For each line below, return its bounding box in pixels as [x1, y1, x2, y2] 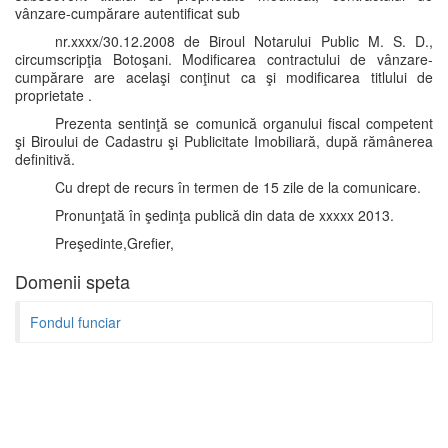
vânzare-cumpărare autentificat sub [15, 3, 240, 23]
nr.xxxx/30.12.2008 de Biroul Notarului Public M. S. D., [55, 31, 433, 51]
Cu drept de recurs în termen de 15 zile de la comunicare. [55, 177, 421, 197]
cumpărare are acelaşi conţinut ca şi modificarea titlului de [15, 67, 433, 87]
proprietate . [15, 85, 92, 105]
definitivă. [15, 149, 75, 169]
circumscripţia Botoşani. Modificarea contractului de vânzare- [15, 49, 433, 69]
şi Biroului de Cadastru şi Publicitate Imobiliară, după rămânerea [15, 131, 433, 151]
